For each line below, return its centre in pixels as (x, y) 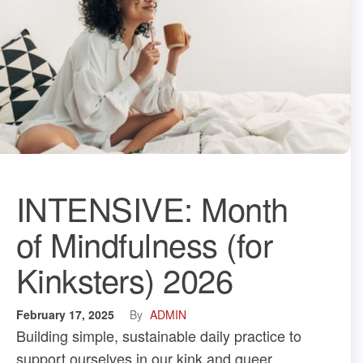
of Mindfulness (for (145, 243)
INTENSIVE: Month (152, 207)
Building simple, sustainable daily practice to (159, 335)
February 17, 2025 (67, 314)
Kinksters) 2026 (125, 279)
